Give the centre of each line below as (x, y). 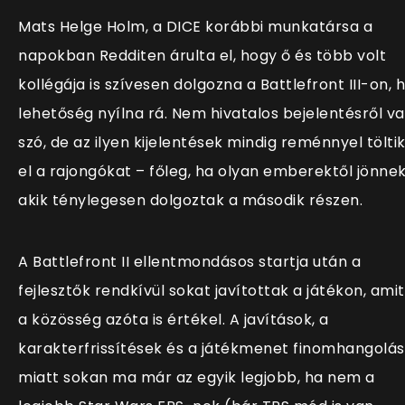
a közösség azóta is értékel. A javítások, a (174, 320)
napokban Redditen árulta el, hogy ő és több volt (202, 56)
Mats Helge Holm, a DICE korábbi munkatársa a (195, 27)
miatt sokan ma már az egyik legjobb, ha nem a (197, 378)
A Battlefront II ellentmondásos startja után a (189, 262)
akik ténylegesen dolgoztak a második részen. (190, 201)
